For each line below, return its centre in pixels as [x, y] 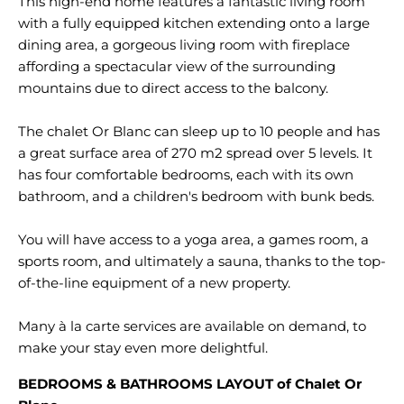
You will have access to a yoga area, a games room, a [193, 239]
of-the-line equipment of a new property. [154, 283]
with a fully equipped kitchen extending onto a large [194, 23]
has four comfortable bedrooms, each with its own [186, 174]
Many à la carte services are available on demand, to [192, 326]
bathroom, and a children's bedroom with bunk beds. [196, 196]
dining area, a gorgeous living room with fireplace [184, 45]
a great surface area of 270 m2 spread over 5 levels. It [195, 153]
